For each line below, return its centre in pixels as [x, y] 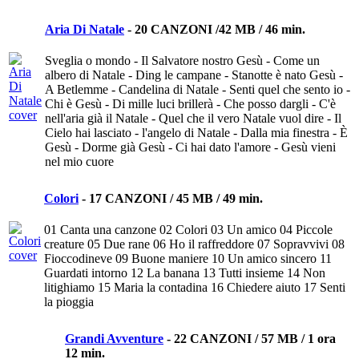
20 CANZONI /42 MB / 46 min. [220, 30]
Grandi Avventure [114, 339]
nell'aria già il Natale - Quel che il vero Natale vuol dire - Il [193, 119]
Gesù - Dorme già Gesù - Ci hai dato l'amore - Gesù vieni [190, 147]
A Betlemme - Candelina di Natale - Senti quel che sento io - [198, 90]
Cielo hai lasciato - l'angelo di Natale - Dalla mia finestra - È [196, 133]
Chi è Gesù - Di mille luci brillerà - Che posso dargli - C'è [190, 104]
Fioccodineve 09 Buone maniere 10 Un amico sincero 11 [188, 259]
